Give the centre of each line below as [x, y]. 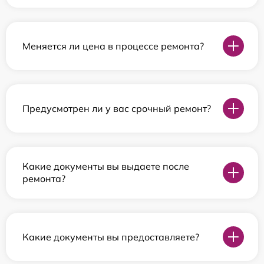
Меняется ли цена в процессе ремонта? [113, 46]
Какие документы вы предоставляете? [111, 237]
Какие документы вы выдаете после [106, 166]
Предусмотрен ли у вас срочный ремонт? [117, 108]
